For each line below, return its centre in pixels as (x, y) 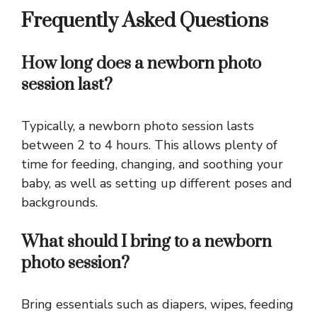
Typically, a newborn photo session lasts (138, 126)
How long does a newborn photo (141, 64)
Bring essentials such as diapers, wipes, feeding (157, 305)
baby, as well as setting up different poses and (157, 184)
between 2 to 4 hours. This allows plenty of (149, 145)
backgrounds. (59, 203)
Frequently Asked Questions (145, 21)
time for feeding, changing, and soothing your (152, 165)
